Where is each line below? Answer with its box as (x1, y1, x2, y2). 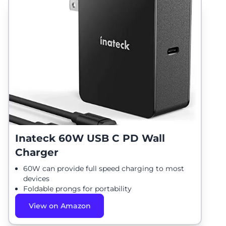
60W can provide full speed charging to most (23, 164, 184, 173)
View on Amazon (28, 201, 91, 210)
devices (23, 174, 49, 183)
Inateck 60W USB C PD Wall (15, 132, 165, 144)
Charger (15, 146, 59, 158)
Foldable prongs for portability (23, 184, 132, 193)
